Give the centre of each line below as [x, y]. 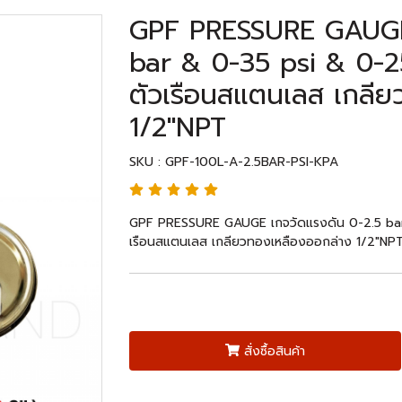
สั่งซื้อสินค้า [274, 351]
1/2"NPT [178, 127]
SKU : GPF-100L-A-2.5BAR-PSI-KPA [234, 162]
